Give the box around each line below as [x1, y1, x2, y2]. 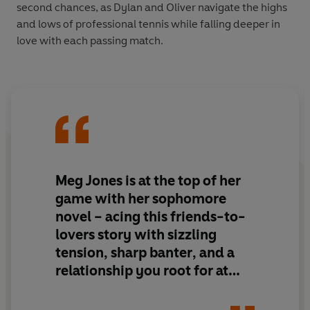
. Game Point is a [130, 280, 236, 298]
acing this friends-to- [105, 208, 246, 226]
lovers [55, 226, 98, 244]
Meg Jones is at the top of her [55, 172, 241, 190]
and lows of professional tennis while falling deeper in [17, 17, 280, 31]
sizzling [167, 226, 217, 244]
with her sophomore [92, 190, 226, 208]
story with [98, 226, 167, 244]
